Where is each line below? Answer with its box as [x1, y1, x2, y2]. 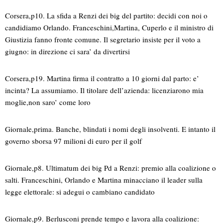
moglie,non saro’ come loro [5, 97, 91, 108]
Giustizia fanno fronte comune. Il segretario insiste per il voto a [5, 34, 201, 45]
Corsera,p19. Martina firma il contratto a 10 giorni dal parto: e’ [5, 73, 199, 84]
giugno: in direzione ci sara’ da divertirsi [5, 46, 130, 57]
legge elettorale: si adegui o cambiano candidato [5, 187, 155, 197]
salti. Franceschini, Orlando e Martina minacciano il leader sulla [5, 175, 203, 185]
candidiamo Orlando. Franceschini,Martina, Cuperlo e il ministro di [5, 22, 214, 33]
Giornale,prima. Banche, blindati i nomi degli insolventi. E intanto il [5, 124, 216, 134]
